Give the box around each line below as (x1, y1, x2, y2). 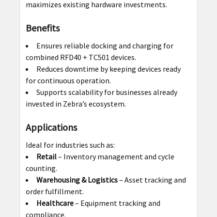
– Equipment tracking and (73, 198, 160, 208)
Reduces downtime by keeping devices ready (36, 63, 181, 74)
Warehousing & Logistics (36, 174, 118, 185)
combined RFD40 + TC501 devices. (25, 52, 136, 62)
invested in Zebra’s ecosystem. (25, 98, 126, 108)
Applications (25, 121, 77, 133)
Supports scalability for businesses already (36, 87, 177, 97)
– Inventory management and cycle (56, 151, 174, 161)
